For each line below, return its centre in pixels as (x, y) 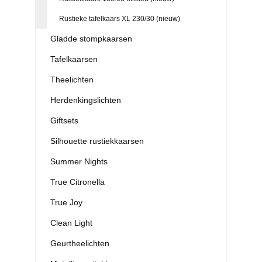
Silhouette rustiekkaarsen (97, 141)
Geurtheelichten (80, 244)
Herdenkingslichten (86, 100)
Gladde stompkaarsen (91, 39)
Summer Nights (79, 162)
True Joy (66, 203)
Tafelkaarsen (74, 59)
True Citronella (77, 182)
